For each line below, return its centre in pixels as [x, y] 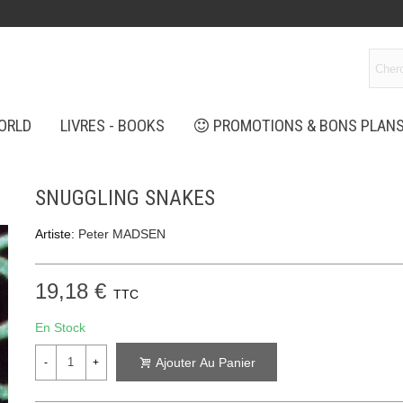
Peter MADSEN [121, 234]
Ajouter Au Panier [205, 363]
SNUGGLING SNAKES [125, 198]
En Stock [60, 327]
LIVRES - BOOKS [112, 126]
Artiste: [54, 234]
